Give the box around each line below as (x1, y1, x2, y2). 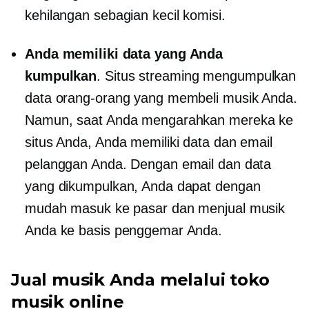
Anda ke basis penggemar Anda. (25, 222, 223, 238)
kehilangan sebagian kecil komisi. (25, 7, 226, 23)
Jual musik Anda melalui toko (11, 269, 270, 290)
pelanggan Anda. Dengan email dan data (25, 156, 272, 172)
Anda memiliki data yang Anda (25, 46, 223, 61)
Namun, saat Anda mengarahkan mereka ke (25, 112, 294, 128)
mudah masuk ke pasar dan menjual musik (25, 200, 286, 216)
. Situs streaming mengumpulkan (97, 68, 297, 83)
